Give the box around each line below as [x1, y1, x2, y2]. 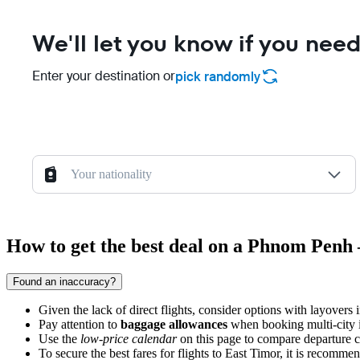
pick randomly [175, 67, 260, 85]
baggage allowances [121, 317, 227, 332]
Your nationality [71, 167, 152, 182]
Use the [39, 332, 80, 346]
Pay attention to [39, 317, 121, 332]
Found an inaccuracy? [13, 276, 116, 288]
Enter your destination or [32, 67, 175, 85]
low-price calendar [80, 332, 177, 346]
